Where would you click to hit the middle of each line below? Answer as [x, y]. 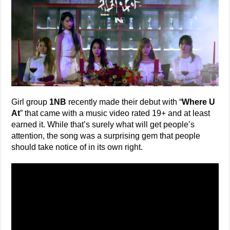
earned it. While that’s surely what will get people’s [103, 124]
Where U [199, 102]
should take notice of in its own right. [77, 147]
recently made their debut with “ [124, 102]
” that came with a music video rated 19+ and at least [115, 113]
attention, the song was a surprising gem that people [106, 136]
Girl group [31, 102]
